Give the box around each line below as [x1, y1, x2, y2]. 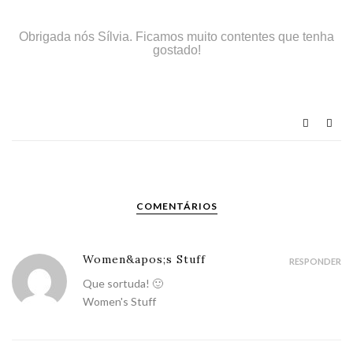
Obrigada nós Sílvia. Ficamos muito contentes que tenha [19, 29, 334, 43]
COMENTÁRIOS [136, 199, 217, 212]
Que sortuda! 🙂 [83, 276, 163, 290]
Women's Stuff [83, 294, 156, 308]
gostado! [152, 43, 201, 57]
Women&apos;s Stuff [83, 251, 206, 266]
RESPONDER [289, 255, 341, 266]
